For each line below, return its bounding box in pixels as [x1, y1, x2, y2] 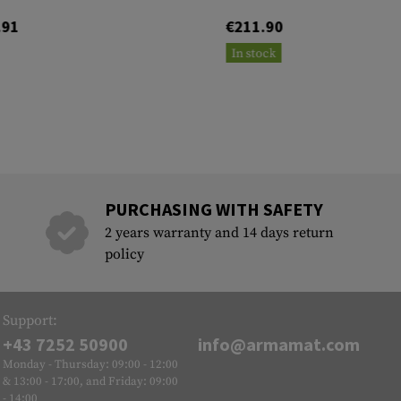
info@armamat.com [197, 333, 360, 356]
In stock [231, 46, 277, 63]
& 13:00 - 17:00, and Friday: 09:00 [3, 374, 179, 389]
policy [104, 245, 144, 264]
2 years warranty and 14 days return [104, 224, 334, 243]
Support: [3, 311, 58, 330]
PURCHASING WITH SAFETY [104, 198, 323, 221]
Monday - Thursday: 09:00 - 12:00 [3, 357, 179, 372]
